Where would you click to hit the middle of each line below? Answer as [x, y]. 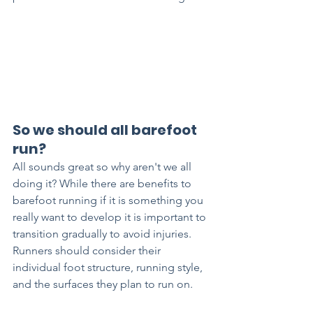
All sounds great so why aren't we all [103, 167]
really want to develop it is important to [111, 217]
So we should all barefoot [106, 130]
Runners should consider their [88, 251]
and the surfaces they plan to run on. [104, 284]
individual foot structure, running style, [109, 268]
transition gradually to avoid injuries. [103, 234]
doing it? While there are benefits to [103, 184]
